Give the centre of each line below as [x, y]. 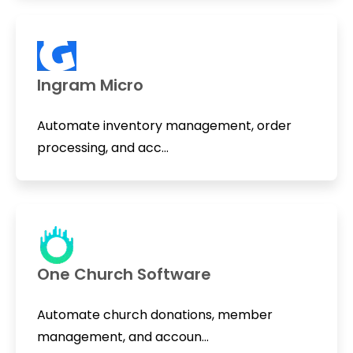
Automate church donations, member [154, 314]
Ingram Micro [90, 85]
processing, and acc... [102, 148]
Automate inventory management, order [164, 126]
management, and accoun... [123, 336]
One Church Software [124, 274]
